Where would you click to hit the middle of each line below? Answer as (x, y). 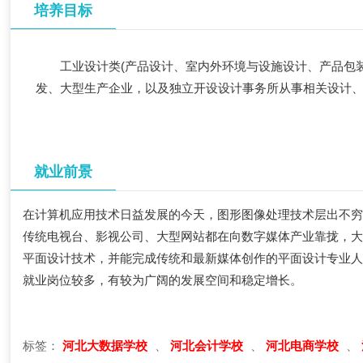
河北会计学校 (209, 346)
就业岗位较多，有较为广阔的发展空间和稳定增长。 (163, 280)
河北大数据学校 (107, 346)
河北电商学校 (304, 346)
